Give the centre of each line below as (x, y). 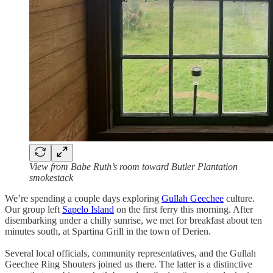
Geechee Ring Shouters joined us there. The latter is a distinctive (129, 264)
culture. (239, 198)
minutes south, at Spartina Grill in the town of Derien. (109, 231)
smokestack (51, 177)
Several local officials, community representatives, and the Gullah (130, 253)
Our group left (34, 209)
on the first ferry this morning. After (183, 209)
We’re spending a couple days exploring (83, 198)
